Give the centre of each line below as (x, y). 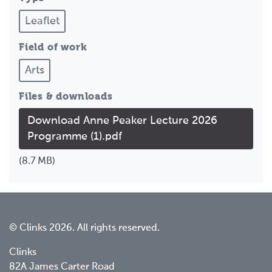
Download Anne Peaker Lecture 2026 (122, 121)
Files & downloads (66, 97)
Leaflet (42, 21)
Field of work (53, 48)
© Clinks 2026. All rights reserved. (84, 228)
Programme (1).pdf (75, 136)
